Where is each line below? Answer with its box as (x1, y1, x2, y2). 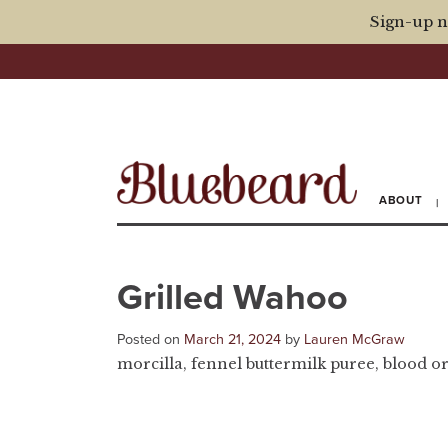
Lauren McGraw (304, 330, 405, 348)
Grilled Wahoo (117, 275, 348, 319)
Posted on (117, 330, 184, 348)
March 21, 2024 (184, 330, 281, 348)
